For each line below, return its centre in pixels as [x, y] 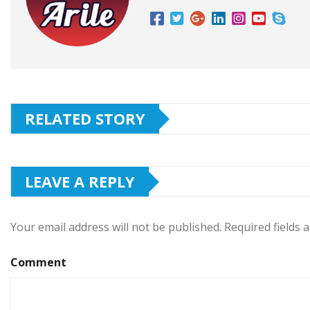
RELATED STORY [85, 119]
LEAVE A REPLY [80, 182]
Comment [38, 263]
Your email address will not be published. [116, 227]
